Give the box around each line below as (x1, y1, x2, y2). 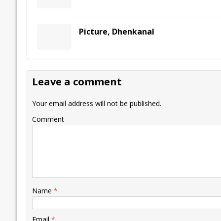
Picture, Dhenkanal (78, 26, 154, 37)
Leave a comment (32, 75, 122, 89)
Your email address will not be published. (32, 99, 161, 109)
